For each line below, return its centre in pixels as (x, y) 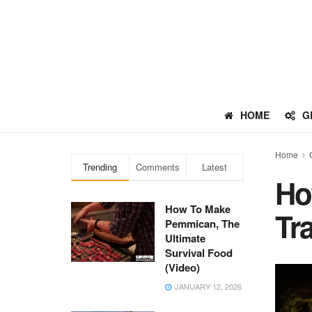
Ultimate (185, 238)
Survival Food (199, 253)
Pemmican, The (202, 224)
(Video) (182, 267)
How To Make (198, 209)
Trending (100, 167)
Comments (157, 167)
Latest (215, 167)
